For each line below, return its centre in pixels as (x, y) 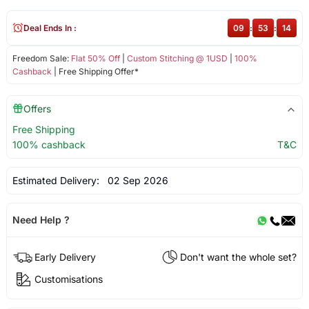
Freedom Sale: (41, 58)
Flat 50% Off (95, 58)
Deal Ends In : (50, 28)
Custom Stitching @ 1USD (177, 58)
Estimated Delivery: (57, 180)
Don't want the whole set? (239, 257)
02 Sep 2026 (135, 180)
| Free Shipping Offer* (95, 71)
